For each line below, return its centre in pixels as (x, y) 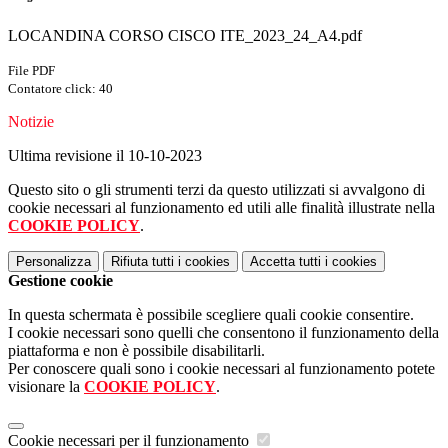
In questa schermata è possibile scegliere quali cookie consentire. (211, 315)
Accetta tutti (285, 262)
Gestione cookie (60, 281)
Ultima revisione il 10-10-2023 (105, 156)
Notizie (31, 122)
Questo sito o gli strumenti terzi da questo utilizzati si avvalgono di (216, 190)
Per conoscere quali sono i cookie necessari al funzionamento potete (221, 369)
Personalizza (53, 262)
